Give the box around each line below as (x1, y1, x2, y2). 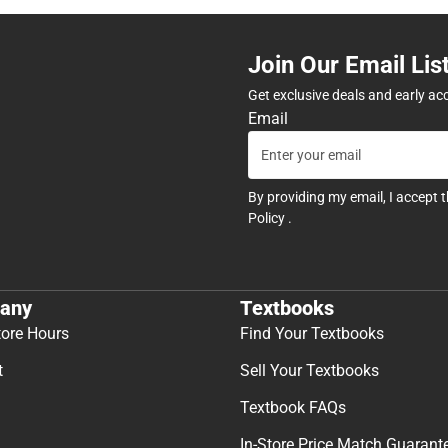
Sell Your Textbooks (240, 361, 379, 381)
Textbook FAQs (240, 398, 346, 418)
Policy (248, 209, 288, 226)
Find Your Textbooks (240, 324, 384, 344)
